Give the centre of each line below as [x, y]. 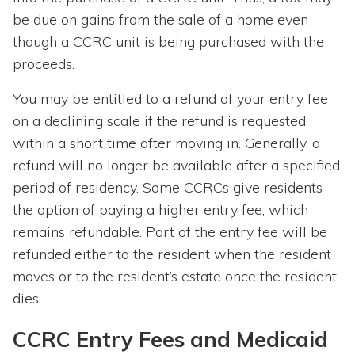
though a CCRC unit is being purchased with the [168, 42]
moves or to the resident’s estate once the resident [175, 277]
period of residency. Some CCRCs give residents [168, 188]
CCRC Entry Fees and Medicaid [170, 340]
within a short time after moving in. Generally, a [166, 143]
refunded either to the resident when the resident [172, 254]
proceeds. [44, 64]
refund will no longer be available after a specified [176, 166]
